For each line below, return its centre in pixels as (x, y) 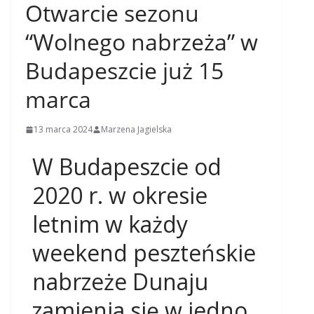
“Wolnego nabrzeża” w (142, 42)
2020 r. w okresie (120, 195)
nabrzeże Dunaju (120, 281)
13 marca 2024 (63, 129)
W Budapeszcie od (127, 166)
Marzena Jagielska (136, 129)
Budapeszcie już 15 (124, 70)
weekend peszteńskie (144, 253)
